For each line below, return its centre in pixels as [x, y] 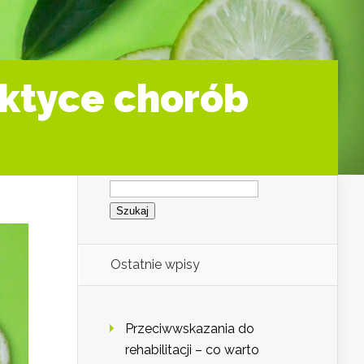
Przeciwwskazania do [190, 329]
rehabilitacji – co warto [192, 350]
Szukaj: [130, 180]
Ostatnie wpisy [155, 265]
